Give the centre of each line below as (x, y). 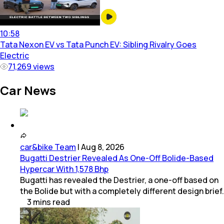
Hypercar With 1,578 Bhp (64, 169)
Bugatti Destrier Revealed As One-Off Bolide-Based (117, 158)
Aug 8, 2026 (103, 147)
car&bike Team (48, 147)
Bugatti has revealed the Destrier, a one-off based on (119, 180)
